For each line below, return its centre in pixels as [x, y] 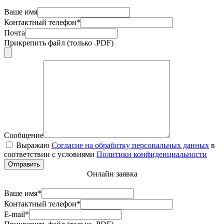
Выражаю [34, 145]
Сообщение [24, 135]
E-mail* [16, 214]
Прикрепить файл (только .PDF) [59, 42]
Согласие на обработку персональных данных [130, 145]
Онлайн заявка [112, 173]
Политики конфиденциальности [152, 154]
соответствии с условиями [50, 154]
